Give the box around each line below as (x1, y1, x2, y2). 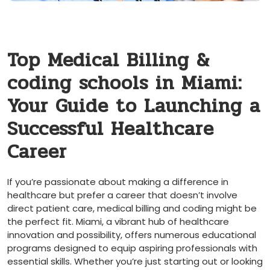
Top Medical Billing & (7, 45, 210, 75)
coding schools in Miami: (7, 67, 242, 98)
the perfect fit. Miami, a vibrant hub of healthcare (7, 215, 229, 228)
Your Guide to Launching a (7, 90, 260, 121)
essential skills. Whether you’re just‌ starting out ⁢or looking (7, 254, 263, 268)
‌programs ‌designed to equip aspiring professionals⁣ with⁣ (7, 241, 257, 254)
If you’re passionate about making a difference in (7, 175, 228, 188)
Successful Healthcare (7, 113, 214, 143)
